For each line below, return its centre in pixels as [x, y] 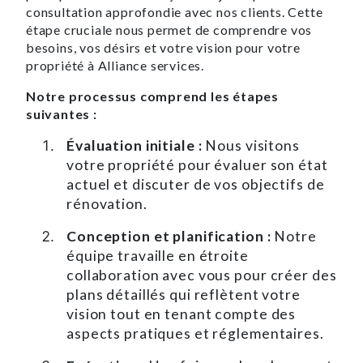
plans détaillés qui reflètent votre [184, 294]
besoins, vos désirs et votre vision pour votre [163, 47]
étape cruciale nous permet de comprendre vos [169, 29]
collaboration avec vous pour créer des [202, 275]
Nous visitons [251, 145]
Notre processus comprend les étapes [152, 96]
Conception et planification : [169, 236]
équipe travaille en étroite [158, 255]
